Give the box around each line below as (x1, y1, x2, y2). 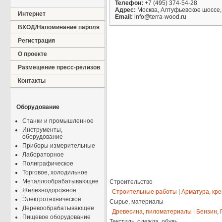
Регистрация (18, 37, 55, 44)
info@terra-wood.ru (133, 13, 186, 21)
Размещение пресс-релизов (18, 64, 100, 71)
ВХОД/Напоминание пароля (18, 24, 100, 31)
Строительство (110, 178, 153, 186)
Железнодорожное (22, 187, 76, 194)
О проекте (18, 51, 47, 57)
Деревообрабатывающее (22, 205, 94, 212)
